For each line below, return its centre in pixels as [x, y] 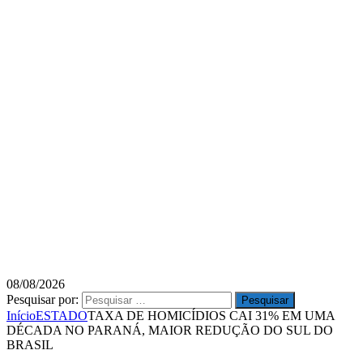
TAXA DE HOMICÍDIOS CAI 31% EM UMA [211, 316]
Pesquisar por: [43, 299]
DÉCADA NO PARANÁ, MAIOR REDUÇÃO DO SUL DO [170, 330]
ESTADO [62, 316]
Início [21, 316]
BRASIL [32, 345]
